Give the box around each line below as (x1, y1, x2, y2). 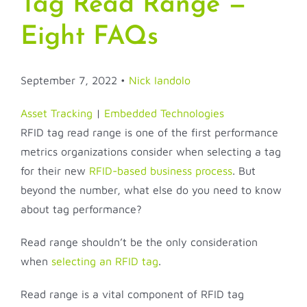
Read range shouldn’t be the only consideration (21, 236, 258, 249)
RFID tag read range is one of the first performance (21, 126, 278, 139)
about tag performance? (21, 203, 142, 216)
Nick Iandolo (129, 74, 191, 87)
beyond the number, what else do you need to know (21, 184, 282, 197)
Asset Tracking (21, 107, 93, 120)
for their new (21, 164, 89, 177)
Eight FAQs (21, 24, 158, 51)
